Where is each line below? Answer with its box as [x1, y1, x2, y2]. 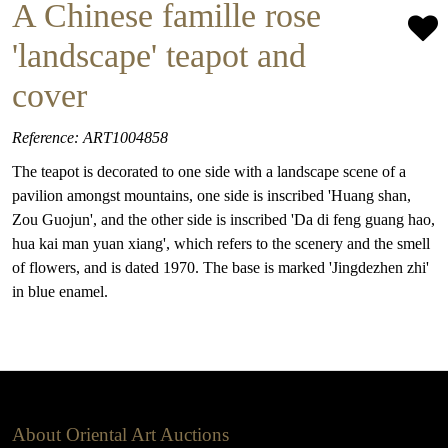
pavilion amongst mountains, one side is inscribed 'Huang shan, [12, 187, 411, 204]
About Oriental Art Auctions [12, 424, 229, 445]
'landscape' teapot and [12, 37, 306, 74]
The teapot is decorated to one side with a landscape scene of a [12, 163, 406, 180]
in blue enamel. [12, 283, 108, 300]
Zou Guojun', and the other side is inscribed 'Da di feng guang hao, [12, 211, 435, 228]
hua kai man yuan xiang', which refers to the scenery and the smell [12, 235, 430, 252]
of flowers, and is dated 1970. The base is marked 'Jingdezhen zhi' [12, 259, 429, 276]
